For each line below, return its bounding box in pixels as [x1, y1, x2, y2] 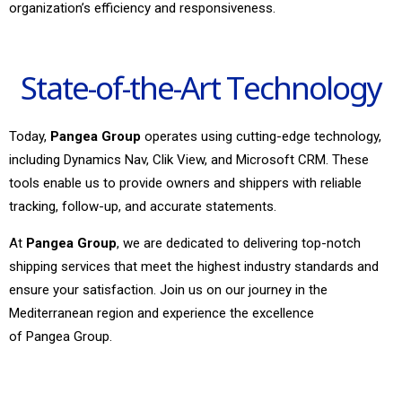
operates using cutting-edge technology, [141, 128, 381, 145]
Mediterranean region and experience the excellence [9, 305, 314, 322]
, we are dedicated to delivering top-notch [117, 235, 361, 252]
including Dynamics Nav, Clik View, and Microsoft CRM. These [9, 152, 369, 169]
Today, [9, 128, 50, 145]
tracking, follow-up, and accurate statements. [9, 198, 276, 215]
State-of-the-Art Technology [21, 66, 381, 109]
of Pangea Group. [9, 328, 112, 345]
